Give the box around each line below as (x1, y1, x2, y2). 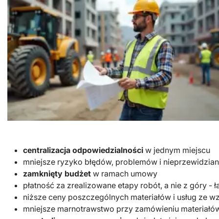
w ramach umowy (91, 169, 157, 178)
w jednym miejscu (143, 145, 210, 155)
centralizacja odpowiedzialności (23, 145, 143, 155)
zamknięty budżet (23, 169, 91, 178)
